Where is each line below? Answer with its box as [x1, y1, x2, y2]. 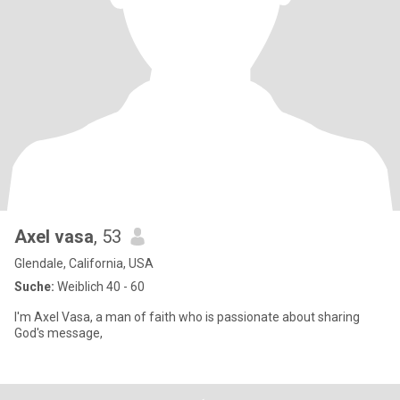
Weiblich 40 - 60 [54, 279, 145, 294]
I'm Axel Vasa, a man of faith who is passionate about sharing [14, 310, 360, 324]
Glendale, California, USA [14, 256, 154, 271]
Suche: [14, 279, 54, 294]
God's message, [14, 326, 103, 340]
